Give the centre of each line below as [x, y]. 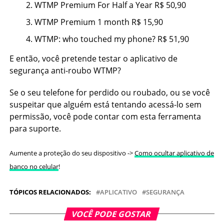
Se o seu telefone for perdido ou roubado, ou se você [109, 92]
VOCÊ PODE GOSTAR [112, 214]
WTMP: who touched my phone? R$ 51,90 [111, 39]
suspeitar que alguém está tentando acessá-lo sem [105, 104]
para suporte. [35, 128]
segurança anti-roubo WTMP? [65, 70]
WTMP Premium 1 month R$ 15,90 [98, 22]
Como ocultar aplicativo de [174, 153]
